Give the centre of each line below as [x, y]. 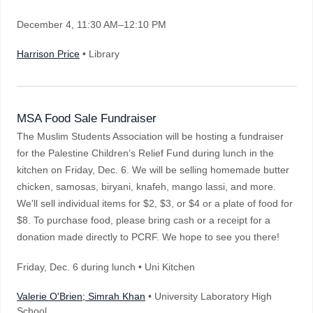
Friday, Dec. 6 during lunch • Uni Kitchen [106, 267]
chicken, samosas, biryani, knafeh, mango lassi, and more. [146, 187]
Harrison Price [48, 54]
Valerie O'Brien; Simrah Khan [81, 296]
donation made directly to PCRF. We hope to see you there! [148, 237]
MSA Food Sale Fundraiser [87, 118]
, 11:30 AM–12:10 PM [119, 24]
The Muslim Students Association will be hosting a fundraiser [150, 136]
